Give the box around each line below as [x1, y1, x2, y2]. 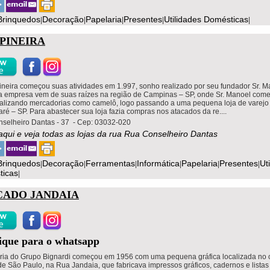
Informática [137, 158, 180, 168]
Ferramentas [86, 158, 135, 168]
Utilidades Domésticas [164, 14, 248, 24]
